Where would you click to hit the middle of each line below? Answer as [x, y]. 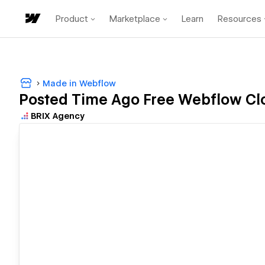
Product [72, 19]
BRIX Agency [58, 116]
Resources [240, 19]
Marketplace [135, 19]
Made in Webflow [79, 83]
